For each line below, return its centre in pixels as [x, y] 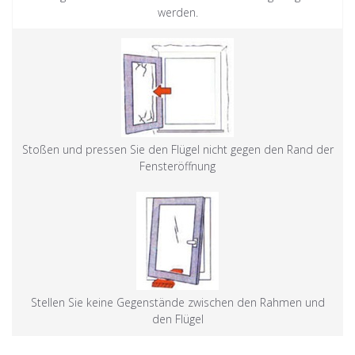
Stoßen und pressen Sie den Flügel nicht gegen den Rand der [177, 149]
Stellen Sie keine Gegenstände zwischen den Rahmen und [177, 302]
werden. [177, 12]
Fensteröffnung [177, 166]
